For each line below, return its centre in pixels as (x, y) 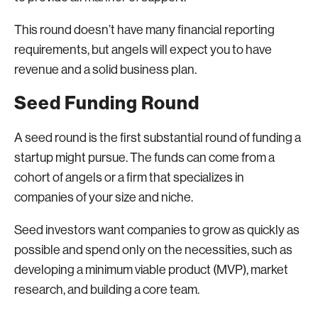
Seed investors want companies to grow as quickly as (157, 230)
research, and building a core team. (107, 290)
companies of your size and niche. (104, 197)
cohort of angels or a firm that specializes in (129, 177)
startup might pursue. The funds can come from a (144, 158)
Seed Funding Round (107, 103)
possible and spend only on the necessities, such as (153, 250)
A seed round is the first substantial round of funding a (158, 138)
